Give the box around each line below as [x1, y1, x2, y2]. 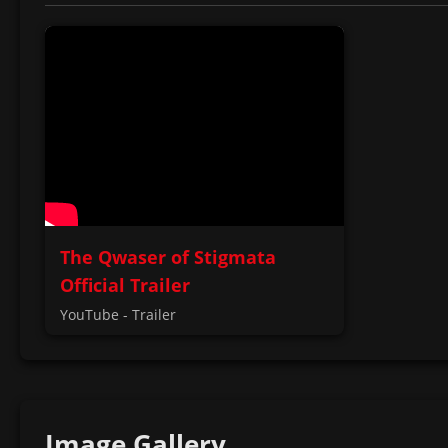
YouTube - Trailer [60, 304, 176, 324]
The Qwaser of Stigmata [60, 244, 276, 269]
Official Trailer [60, 272, 190, 297]
